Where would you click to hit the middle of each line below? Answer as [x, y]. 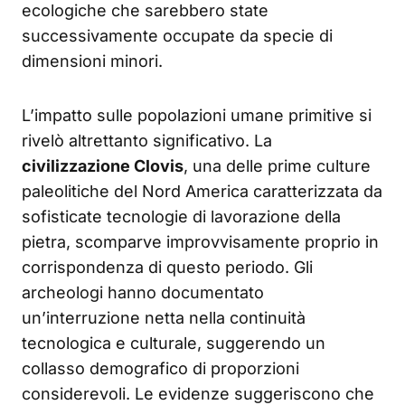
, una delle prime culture [277, 165]
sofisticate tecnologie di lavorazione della [181, 216]
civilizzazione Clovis [103, 165]
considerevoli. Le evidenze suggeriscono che [198, 393]
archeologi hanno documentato [143, 292]
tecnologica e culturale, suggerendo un [174, 343]
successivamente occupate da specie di [177, 35]
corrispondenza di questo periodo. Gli [167, 267]
